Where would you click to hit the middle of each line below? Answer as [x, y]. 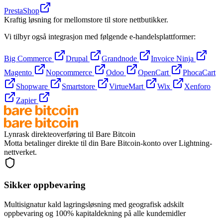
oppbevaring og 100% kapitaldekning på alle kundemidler [95, 214]
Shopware [32, 86]
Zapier [26, 100]
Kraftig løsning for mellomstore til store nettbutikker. [86, 19]
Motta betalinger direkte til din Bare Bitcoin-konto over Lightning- [108, 143]
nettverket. [20, 152]
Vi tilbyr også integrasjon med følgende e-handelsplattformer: [100, 36]
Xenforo [197, 86]
